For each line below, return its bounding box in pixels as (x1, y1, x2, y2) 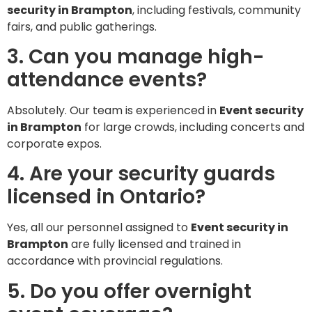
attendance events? (7, 65, 207, 93)
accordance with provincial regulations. (7, 253, 223, 270)
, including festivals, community (132, 1, 301, 18)
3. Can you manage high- (7, 42, 264, 70)
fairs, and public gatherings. (7, 18, 157, 35)
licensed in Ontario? (7, 183, 205, 211)
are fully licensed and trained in (68, 236, 241, 253)
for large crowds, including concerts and (81, 118, 304, 135)
